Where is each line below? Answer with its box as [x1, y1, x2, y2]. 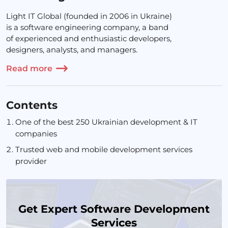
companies [15, 129, 57, 138]
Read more [6, 64, 52, 73]
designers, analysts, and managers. [6, 45, 137, 54]
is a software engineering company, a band [6, 22, 168, 32]
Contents [6, 99, 58, 111]
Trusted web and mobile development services [15, 145, 192, 154]
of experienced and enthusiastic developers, [6, 34, 172, 43]
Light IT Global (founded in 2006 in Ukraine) [6, 11, 172, 21]
